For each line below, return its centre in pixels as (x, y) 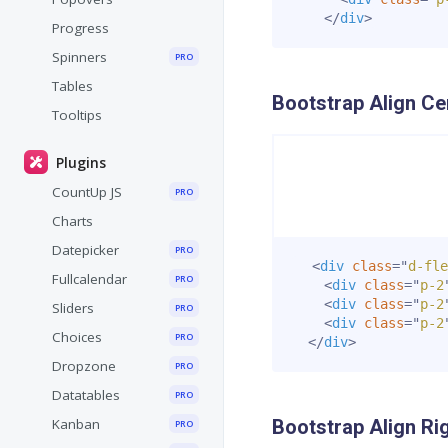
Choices (77, 337)
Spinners (79, 57)
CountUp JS (87, 192)
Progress (80, 28)
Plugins (79, 163)
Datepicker (85, 250)
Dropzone (84, 366)
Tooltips (77, 115)
